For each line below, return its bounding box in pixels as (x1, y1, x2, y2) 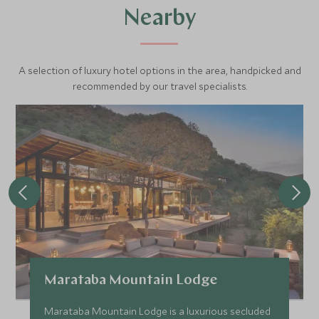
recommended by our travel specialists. (72, 80, 247, 93)
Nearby (122, 8, 197, 31)
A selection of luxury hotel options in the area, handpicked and (18, 64, 301, 77)
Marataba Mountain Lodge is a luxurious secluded (44, 305, 271, 318)
